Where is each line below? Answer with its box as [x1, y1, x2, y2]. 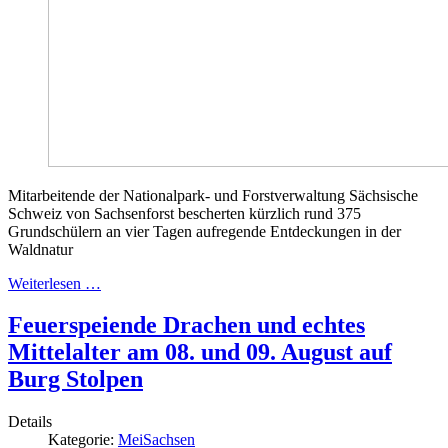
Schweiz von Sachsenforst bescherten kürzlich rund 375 [8, 204, 361, 222]
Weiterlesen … [8, 274, 101, 292]
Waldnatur [8, 240, 73, 258]
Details [8, 413, 52, 431]
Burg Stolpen [8, 366, 143, 393]
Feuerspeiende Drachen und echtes [8, 312, 365, 339]
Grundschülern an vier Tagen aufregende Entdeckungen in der [8, 222, 401, 240]
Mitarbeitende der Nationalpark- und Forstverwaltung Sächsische [8, 186, 418, 204]
